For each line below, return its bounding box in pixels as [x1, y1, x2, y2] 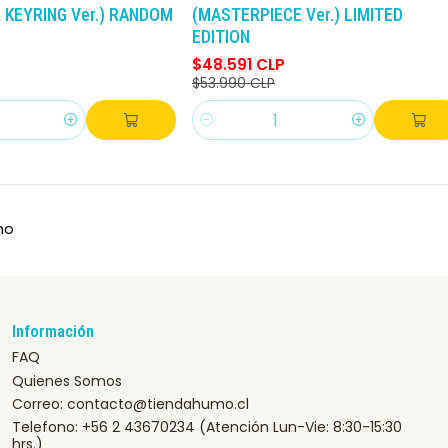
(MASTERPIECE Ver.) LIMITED [192, 4, 403, 25]
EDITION [192, 26, 250, 47]
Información [12, 322, 94, 342]
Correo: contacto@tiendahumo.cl [12, 394, 249, 415]
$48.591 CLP [192, 53, 285, 75]
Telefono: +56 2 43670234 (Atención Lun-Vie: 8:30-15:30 [12, 417, 402, 438]
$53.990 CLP [192, 74, 275, 94]
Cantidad [192, 121, 261, 142]
